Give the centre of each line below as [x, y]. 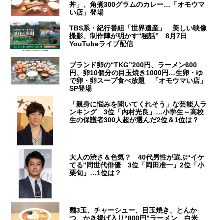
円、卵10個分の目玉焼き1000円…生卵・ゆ [136, 72]
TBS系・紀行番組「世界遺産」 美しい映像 [138, 28]
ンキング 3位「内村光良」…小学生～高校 [137, 112]
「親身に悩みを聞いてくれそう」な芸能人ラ [138, 104]
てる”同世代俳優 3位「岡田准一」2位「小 [137, 165]
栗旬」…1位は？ [96, 173]
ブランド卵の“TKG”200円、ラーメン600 [133, 65]
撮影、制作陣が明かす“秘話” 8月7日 [128, 36]
